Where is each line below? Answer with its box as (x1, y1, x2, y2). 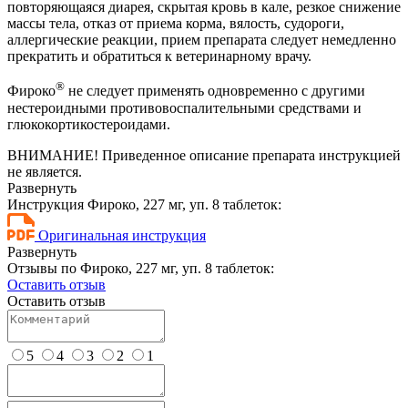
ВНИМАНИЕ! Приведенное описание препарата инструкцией (7, 147, 401, 163)
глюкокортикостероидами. (7, 116, 170, 132)
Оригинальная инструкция (38, 227, 206, 243)
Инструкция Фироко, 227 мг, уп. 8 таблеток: (7, 196, 281, 212)
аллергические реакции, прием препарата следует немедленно (7, 32, 396, 48)
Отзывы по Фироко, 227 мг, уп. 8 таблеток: (7, 260, 274, 276)
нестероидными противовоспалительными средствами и (7, 99, 362, 116)
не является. (7, 163, 82, 179)
